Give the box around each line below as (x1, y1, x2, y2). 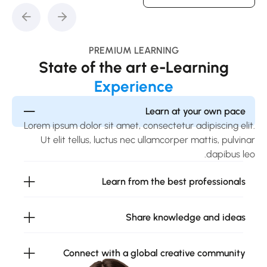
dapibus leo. (206, 148, 255, 160)
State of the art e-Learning (38, 57, 229, 77)
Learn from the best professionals (102, 175, 246, 187)
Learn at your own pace (145, 105, 246, 117)
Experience (94, 76, 173, 96)
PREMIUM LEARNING (88, 44, 179, 56)
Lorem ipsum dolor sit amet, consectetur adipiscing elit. (24, 119, 255, 131)
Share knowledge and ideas (126, 211, 246, 223)
